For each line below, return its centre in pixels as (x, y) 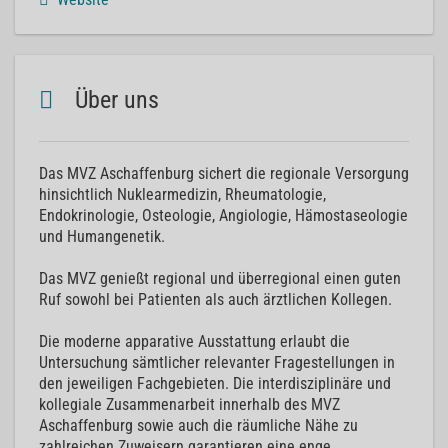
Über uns (114, 100)
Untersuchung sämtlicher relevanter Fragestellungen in (217, 362)
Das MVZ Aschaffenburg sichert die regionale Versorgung (224, 173)
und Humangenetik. (102, 236)
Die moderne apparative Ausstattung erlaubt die (194, 341)
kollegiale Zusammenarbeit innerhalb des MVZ (189, 404)
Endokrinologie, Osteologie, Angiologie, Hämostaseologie (223, 215)
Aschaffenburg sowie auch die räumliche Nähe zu (198, 425)
